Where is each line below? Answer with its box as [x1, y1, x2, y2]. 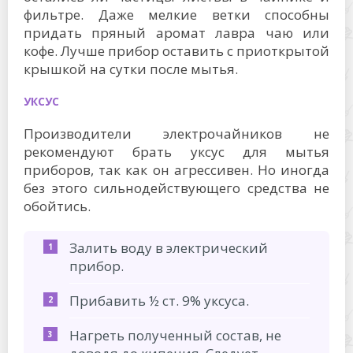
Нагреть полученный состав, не [69, 325, 281, 344]
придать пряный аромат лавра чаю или [24, 23, 329, 42]
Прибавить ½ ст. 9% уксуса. [69, 291, 249, 310]
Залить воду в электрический [69, 238, 268, 257]
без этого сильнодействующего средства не [24, 178, 329, 197]
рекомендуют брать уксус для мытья [24, 142, 329, 161]
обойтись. [24, 196, 91, 215]
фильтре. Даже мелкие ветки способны [24, 5, 329, 24]
